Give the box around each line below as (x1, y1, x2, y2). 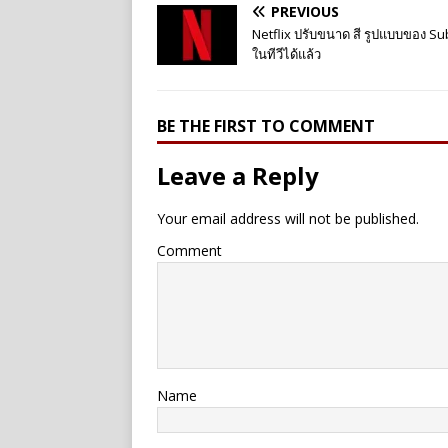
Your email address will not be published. (157, 209, 419, 229)
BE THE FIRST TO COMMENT (157, 115, 375, 138)
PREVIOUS (271, 2, 339, 22)
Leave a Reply (157, 159, 319, 193)
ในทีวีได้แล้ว (252, 45, 321, 64)
